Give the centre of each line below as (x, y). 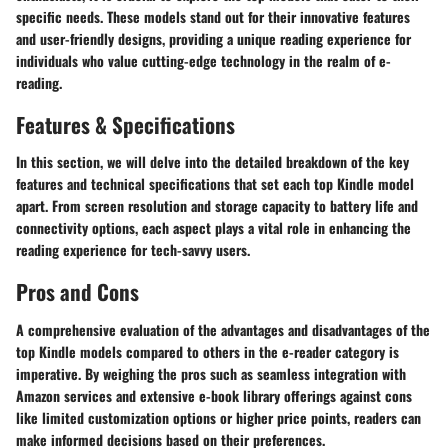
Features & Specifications (125, 124)
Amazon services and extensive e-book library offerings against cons (214, 395)
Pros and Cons (77, 291)
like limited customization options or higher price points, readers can (218, 417)
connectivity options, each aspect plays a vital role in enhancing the (213, 227)
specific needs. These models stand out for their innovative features (213, 16)
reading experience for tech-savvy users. (133, 249)
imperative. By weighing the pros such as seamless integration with (211, 373)
